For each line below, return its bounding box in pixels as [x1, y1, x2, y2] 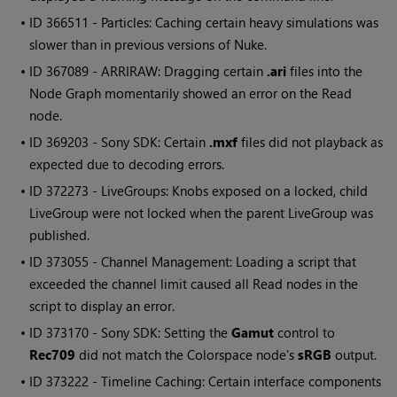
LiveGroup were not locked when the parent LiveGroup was [29, 204, 374, 222]
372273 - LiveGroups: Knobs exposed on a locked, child [46, 182, 369, 200]
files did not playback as [237, 133, 384, 152]
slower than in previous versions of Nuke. [29, 35, 268, 54]
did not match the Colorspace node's [75, 346, 299, 364]
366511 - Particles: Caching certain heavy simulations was [46, 13, 379, 32]
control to [274, 323, 336, 342]
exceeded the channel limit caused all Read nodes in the [29, 275, 359, 293]
